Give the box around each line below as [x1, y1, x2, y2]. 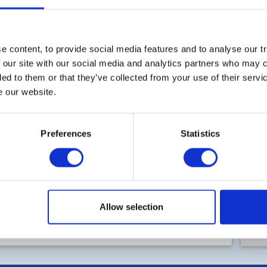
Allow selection [100, 201, 164, 212]
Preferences [41, 128, 92, 139]
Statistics [181, 128, 220, 139]
